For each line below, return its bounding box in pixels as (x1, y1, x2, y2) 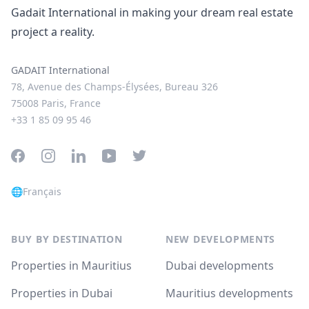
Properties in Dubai (11, 286, 112, 301)
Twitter (132, 149, 169, 164)
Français (23, 185, 61, 198)
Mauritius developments (166, 286, 293, 301)
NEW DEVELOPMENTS (166, 232, 276, 246)
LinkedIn (71, 149, 116, 164)
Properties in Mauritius (11, 258, 132, 273)
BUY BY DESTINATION (11, 232, 123, 246)
